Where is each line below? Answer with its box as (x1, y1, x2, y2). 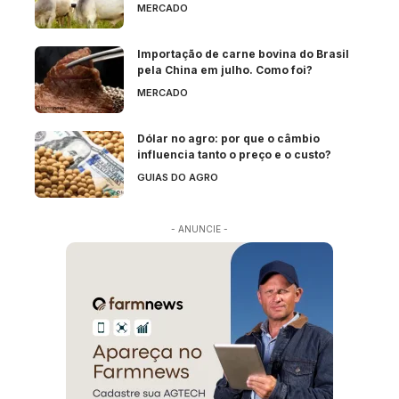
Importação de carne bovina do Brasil (137, 47, 349, 61)
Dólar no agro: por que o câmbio (137, 132, 320, 146)
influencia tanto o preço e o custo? (137, 148, 331, 162)
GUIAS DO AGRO (137, 171, 218, 184)
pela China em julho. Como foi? (137, 63, 313, 77)
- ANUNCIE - (171, 224, 228, 235)
